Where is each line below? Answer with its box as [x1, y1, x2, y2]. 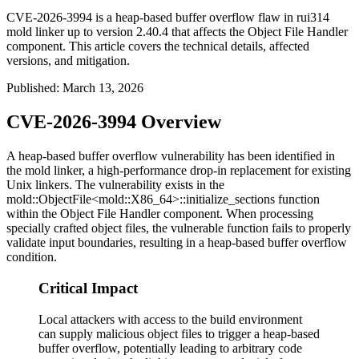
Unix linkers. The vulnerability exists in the [6, 178, 224, 192]
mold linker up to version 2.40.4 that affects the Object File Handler [6, 25, 348, 39]
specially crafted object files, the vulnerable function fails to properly [6, 221, 351, 236]
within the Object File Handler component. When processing [6, 207, 313, 221]
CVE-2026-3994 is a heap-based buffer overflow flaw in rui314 [6, 10, 329, 25]
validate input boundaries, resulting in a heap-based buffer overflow [6, 236, 347, 250]
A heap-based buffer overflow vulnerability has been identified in [6, 149, 335, 163]
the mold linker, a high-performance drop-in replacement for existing [6, 163, 351, 178]
